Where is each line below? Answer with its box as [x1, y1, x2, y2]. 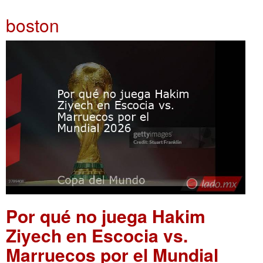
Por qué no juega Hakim [6, 203, 205, 228]
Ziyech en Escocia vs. [6, 222, 188, 248]
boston [6, 12, 59, 38]
